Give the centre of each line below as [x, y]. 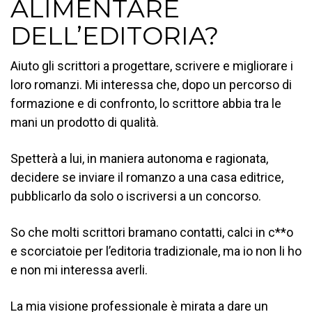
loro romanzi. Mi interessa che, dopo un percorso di [151, 84]
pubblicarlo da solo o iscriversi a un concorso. [136, 196]
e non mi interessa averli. [79, 270]
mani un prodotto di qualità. [85, 122]
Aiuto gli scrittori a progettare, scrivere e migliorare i [152, 65]
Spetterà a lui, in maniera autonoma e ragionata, [139, 158]
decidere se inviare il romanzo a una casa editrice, [147, 177]
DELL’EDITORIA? [115, 35]
